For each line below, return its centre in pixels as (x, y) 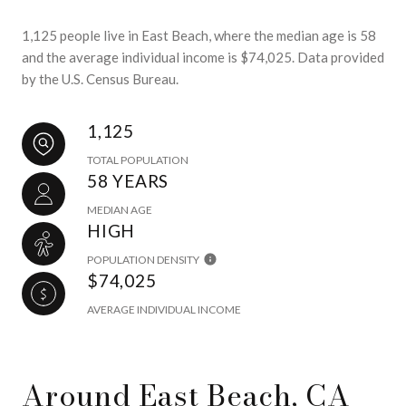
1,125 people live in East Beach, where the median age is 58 (199, 35)
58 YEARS (128, 181)
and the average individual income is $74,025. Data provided (203, 57)
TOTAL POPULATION (138, 160)
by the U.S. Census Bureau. (100, 79)
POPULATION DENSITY (143, 260)
